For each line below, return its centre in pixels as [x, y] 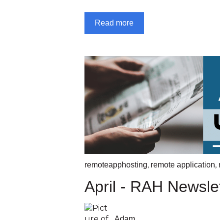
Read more [114, 23]
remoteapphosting [116, 165]
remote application [183, 165]
